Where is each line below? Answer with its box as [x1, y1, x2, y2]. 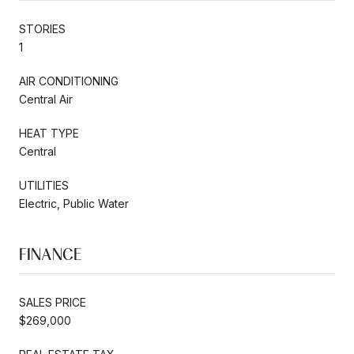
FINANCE [19, 244, 82, 264]
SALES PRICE [19, 295, 86, 309]
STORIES [19, 21, 66, 36]
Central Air [19, 92, 73, 106]
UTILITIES [19, 178, 69, 192]
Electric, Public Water [19, 196, 129, 210]
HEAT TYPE [19, 126, 79, 140]
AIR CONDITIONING [19, 73, 119, 88]
